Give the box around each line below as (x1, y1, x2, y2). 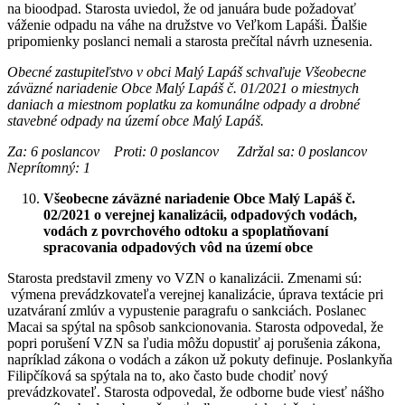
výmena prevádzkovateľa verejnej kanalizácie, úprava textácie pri (7, 286, 383, 302)
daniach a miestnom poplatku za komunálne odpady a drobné (7, 96, 360, 112)
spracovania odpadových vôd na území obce (43, 239, 313, 255)
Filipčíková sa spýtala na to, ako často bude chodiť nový (7, 367, 328, 383)
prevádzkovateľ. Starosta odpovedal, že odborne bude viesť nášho (7, 383, 384, 400)
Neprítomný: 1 (7, 159, 90, 175)
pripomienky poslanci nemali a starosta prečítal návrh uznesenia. (7, 33, 372, 49)
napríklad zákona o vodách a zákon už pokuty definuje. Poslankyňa (7, 351, 392, 367)
